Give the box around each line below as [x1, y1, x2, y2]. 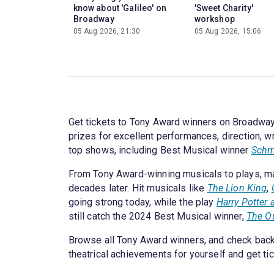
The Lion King [207, 182, 267, 194]
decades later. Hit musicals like [68, 182, 207, 194]
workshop [194, 13, 235, 24]
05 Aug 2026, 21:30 [73, 26, 141, 35]
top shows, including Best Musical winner [68, 144, 251, 156]
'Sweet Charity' [194, 2, 253, 13]
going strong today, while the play [68, 196, 217, 208]
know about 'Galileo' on [73, 2, 166, 13]
